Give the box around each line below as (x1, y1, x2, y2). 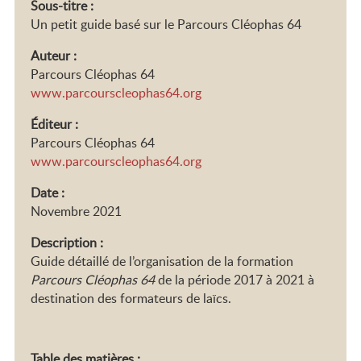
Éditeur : (31, 114, 79, 133)
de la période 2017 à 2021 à (155, 270, 315, 288)
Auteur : (31, 46, 77, 64)
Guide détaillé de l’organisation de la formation (31, 251, 294, 270)
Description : (31, 233, 104, 251)
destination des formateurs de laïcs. (31, 288, 232, 307)
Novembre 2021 (31, 201, 122, 220)
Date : (31, 183, 65, 201)
